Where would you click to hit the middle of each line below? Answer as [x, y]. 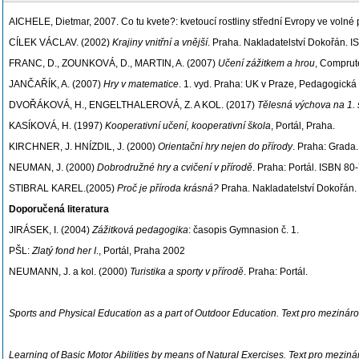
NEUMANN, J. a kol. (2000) [69, 272]
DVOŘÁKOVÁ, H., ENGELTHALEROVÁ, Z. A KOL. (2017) [133, 105]
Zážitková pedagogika [140, 230]
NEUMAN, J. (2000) [53, 167]
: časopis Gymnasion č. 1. [244, 230]
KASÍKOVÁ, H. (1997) [57, 126]
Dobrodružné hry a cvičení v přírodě [175, 167]
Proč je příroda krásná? [168, 188]
